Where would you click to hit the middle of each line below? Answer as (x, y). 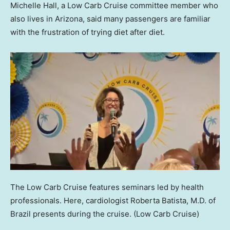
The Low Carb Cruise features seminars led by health (107, 187)
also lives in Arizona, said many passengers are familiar (110, 19)
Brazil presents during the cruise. (71, 214)
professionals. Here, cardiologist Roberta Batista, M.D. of (113, 200)
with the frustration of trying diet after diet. (88, 32)
